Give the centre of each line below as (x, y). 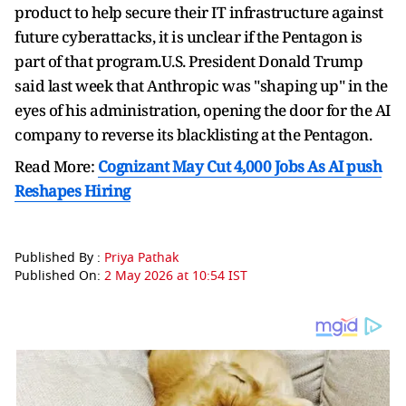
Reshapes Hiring (72, 191)
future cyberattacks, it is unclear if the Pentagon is (188, 37)
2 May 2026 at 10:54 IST (176, 276)
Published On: (59, 276)
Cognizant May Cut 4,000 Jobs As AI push (239, 166)
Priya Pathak (141, 258)
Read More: (56, 166)
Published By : (59, 258)
